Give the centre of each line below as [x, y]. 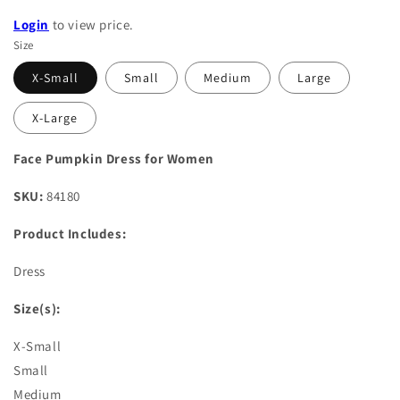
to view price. [92, 24]
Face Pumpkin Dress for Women [114, 158]
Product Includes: [70, 233]
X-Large [55, 117]
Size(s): [37, 308]
